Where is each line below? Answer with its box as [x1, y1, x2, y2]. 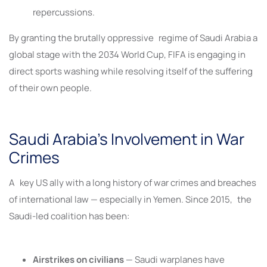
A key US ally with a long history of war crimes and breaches [9, 176, 256, 190]
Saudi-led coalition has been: [9, 210, 129, 223]
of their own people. [9, 81, 92, 94]
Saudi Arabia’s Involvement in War [9, 128, 244, 150]
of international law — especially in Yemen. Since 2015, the [9, 193, 252, 206]
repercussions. [33, 5, 95, 18]
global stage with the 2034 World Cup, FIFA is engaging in [9, 48, 246, 61]
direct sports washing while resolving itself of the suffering [9, 64, 253, 77]
